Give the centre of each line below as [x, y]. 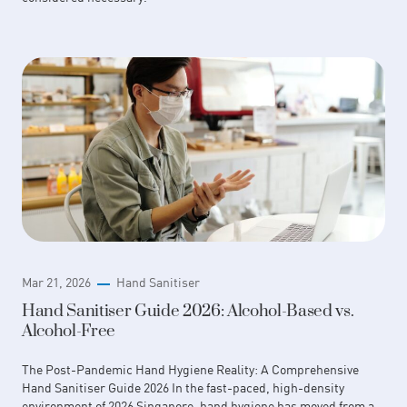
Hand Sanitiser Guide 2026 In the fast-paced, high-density [183, 388]
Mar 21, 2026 [56, 283]
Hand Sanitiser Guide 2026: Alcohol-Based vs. [188, 312]
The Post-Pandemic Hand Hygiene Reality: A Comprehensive [190, 370]
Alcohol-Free [69, 332]
